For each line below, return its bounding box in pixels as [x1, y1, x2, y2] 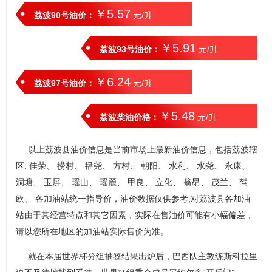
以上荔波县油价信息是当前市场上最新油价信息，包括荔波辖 [28, 144, 257, 154]
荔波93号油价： [100, 44, 161, 54]
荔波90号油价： [34, 10, 95, 20]
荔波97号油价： [34, 78, 95, 88]
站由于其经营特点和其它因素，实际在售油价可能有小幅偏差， [16, 210, 254, 220]
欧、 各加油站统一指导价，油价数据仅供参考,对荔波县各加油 [16, 194, 250, 203]
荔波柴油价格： [100, 112, 160, 122]
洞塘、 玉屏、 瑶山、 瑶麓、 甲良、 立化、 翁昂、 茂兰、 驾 [16, 177, 248, 187]
